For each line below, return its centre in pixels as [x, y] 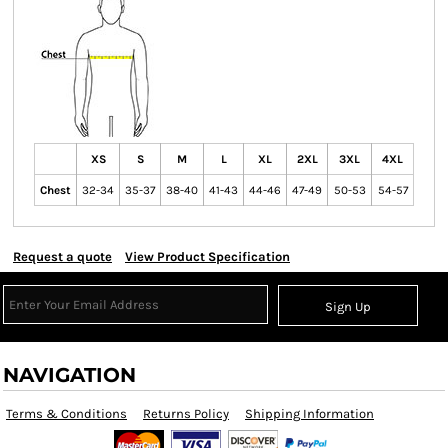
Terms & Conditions [66, 413]
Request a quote [62, 256]
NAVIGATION [69, 375]
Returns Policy [186, 413]
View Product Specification [207, 256]
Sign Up [348, 307]
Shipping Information [309, 413]
